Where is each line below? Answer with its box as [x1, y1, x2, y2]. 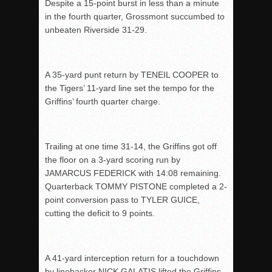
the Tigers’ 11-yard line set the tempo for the [45, 83, 214, 93]
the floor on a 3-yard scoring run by [45, 155, 180, 165]
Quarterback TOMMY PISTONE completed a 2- [45, 182, 227, 191]
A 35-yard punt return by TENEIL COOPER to [45, 70, 219, 80]
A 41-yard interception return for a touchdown [45, 253, 219, 263]
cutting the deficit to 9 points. [45, 208, 155, 218]
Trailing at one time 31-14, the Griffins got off [45, 141, 217, 151]
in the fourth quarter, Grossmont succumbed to [45, 12, 225, 21]
